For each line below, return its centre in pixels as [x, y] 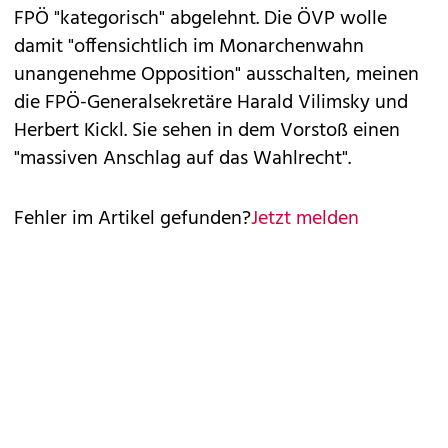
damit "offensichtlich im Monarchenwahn [189, 47]
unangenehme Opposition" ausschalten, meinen [216, 75]
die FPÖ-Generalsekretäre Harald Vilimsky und [211, 103]
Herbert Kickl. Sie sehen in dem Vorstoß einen [207, 131]
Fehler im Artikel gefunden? [132, 219]
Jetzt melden [305, 219]
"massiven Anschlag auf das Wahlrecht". [182, 159]
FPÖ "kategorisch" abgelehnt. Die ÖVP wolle [200, 19]
